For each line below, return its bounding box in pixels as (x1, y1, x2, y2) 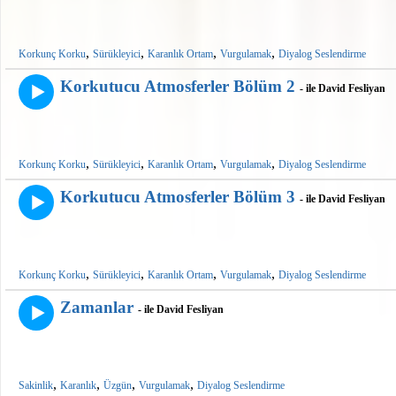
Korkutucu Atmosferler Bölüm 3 (60, 187, 295, 207)
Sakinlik (19, 379, 53, 392)
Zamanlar (60, 298, 133, 317)
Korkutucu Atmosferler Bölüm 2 (60, 77, 295, 96)
